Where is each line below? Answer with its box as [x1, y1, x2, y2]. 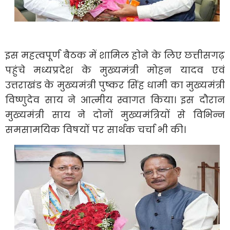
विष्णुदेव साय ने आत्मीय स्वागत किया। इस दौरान [5, 93, 225, 106]
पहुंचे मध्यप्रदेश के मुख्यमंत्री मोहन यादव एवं [5, 63, 225, 76]
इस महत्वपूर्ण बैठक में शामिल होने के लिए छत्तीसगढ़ [5, 48, 225, 62]
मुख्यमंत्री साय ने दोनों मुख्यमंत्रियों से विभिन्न [5, 108, 225, 121]
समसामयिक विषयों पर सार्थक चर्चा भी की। [5, 123, 186, 136]
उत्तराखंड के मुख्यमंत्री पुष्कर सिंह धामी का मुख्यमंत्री [5, 78, 225, 91]
